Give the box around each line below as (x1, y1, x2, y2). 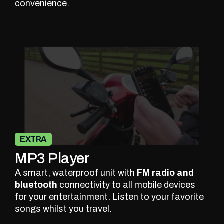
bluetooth (15, 180, 57, 190)
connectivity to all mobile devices (57, 180, 195, 190)
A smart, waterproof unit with (15, 168, 137, 178)
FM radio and (137, 168, 194, 178)
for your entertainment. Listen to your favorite (15, 192, 204, 202)
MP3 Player (15, 150, 89, 167)
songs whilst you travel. (15, 204, 112, 214)
